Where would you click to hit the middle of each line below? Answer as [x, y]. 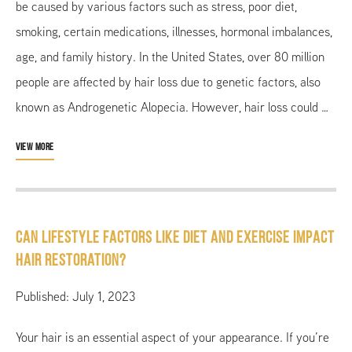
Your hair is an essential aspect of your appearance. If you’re [172, 337]
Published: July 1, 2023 [75, 296]
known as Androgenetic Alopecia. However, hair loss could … [172, 107]
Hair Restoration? [71, 261]
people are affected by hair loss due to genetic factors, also [168, 82]
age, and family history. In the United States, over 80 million [170, 57]
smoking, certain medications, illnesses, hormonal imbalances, [174, 31]
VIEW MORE [35, 147]
